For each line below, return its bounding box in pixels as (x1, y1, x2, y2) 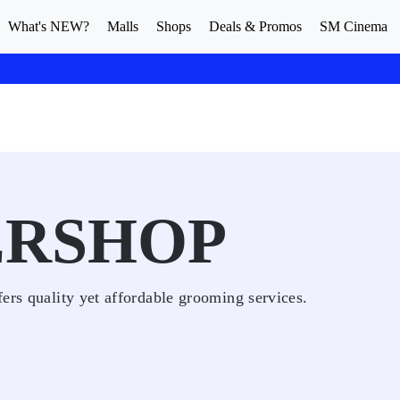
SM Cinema (320, 19, 387, 34)
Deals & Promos (209, 19, 302, 34)
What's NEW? (8, 19, 89, 34)
